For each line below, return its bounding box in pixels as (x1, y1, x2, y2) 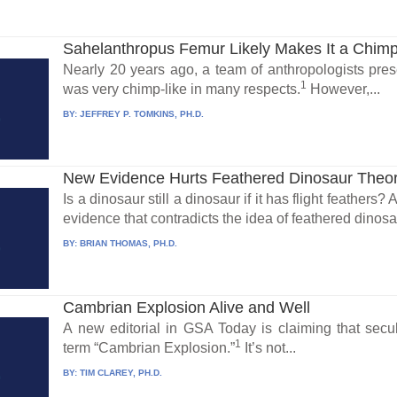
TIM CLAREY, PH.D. (80, 367, 163, 378)
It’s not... (241, 339, 297, 355)
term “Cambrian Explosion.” (63, 339, 236, 355)
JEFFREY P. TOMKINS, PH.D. (80, 109, 205, 120)
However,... (307, 82, 381, 97)
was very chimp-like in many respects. (63, 82, 301, 97)
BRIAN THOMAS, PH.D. (80, 237, 178, 248)
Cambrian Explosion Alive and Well (63, 298, 311, 316)
